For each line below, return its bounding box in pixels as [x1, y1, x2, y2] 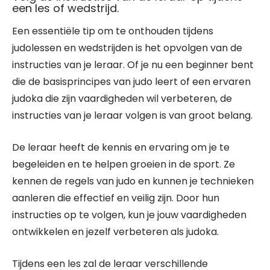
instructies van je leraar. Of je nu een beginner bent [12, 58, 254, 72]
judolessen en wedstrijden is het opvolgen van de [12, 41, 242, 55]
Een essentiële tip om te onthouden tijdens [12, 24, 213, 38]
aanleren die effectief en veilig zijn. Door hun [12, 191, 219, 205]
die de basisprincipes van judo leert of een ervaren [12, 75, 251, 89]
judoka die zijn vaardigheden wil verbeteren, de [12, 92, 232, 105]
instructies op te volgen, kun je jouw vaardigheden [12, 208, 246, 222]
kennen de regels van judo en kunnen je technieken [12, 174, 254, 188]
